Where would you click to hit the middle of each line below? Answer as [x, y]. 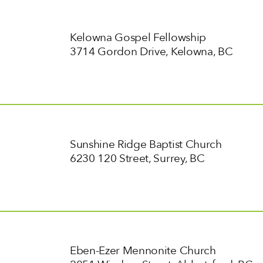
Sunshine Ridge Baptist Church [146, 144]
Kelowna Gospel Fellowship [138, 38]
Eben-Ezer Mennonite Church [143, 251]
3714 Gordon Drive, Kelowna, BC [151, 52]
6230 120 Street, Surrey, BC [137, 158]
